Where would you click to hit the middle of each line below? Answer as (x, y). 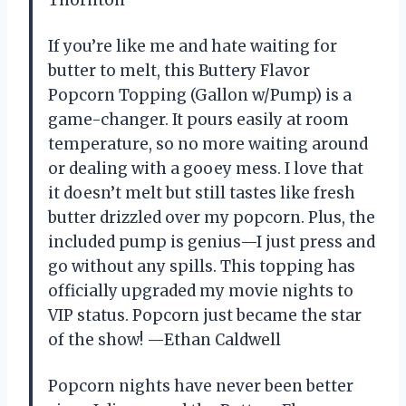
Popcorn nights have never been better (201, 386)
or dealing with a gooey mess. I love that (206, 168)
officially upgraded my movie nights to (201, 290)
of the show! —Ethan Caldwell (164, 339)
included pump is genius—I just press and (212, 242)
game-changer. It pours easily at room (198, 119)
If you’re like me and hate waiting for (193, 46)
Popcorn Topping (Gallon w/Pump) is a (200, 95)
